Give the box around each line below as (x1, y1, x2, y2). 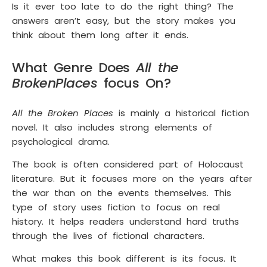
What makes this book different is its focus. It (12, 252, 237, 265)
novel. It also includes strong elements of (12, 120, 212, 133)
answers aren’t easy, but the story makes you (12, 14, 235, 27)
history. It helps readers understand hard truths (12, 215, 239, 228)
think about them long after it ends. (12, 28, 188, 41)
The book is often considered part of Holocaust (12, 157, 244, 170)
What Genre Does (12, 58, 136, 77)
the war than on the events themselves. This (12, 186, 231, 199)
